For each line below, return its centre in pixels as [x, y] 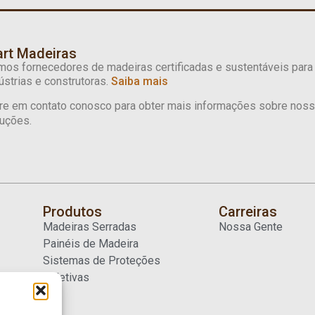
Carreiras [247, 211]
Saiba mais [140, 81]
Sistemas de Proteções [101, 260]
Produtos [72, 211]
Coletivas [66, 277]
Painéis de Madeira [90, 243]
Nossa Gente [250, 226]
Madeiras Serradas [89, 226]
